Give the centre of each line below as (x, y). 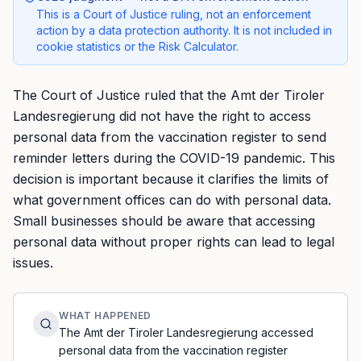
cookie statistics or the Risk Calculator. (137, 46)
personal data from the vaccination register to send (170, 137)
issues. (33, 263)
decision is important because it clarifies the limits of (171, 179)
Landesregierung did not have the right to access (162, 116)
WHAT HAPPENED (105, 315)
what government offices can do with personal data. (172, 200)
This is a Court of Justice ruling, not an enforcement (174, 14)
